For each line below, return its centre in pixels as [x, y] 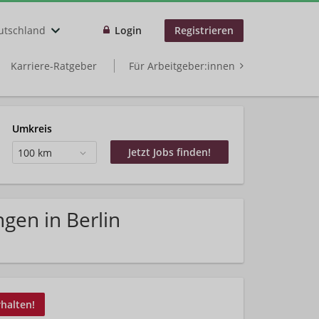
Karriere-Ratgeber [54, 66]
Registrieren [204, 31]
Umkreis [32, 128]
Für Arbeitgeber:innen [182, 66]
